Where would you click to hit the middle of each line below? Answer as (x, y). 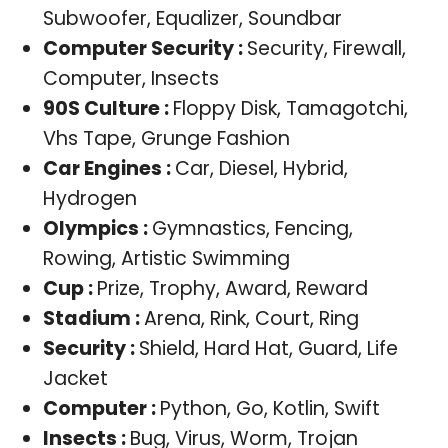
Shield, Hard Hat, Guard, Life (268, 348)
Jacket (75, 378)
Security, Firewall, (326, 48)
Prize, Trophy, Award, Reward (232, 288)
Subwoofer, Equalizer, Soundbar (192, 18)
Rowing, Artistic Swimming (166, 258)
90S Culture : (107, 108)
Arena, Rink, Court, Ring (251, 318)
